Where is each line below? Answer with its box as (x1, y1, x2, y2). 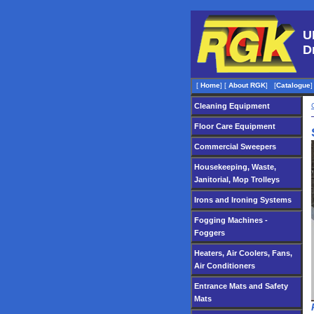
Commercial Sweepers (194, 142, 276, 151)
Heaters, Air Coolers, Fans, (194, 249, 292, 257)
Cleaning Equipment (194, 102, 270, 110)
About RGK (228, 81, 266, 89)
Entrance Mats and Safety (194, 282, 288, 290)
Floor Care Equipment (194, 122, 275, 130)
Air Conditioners (194, 261, 255, 270)
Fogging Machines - (194, 216, 268, 224)
